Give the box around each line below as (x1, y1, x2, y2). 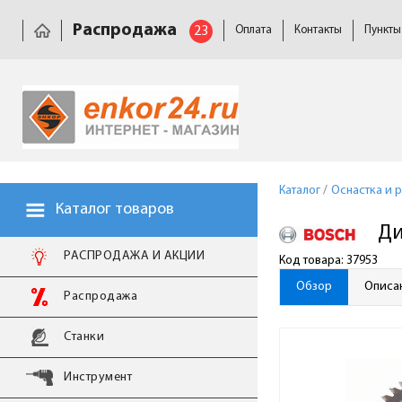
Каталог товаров (52, 201, 174, 218)
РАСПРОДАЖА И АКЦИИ (64, 249, 205, 263)
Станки (64, 330, 104, 344)
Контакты (294, 24, 342, 36)
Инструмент (64, 371, 132, 384)
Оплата (235, 24, 272, 36)
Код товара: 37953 (279, 254, 378, 267)
